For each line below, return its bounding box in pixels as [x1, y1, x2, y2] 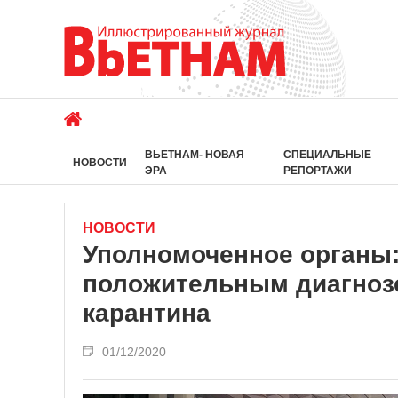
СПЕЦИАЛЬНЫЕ [283, 148, 371, 161]
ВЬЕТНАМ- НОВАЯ [145, 148, 244, 161]
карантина [83, 299, 211, 327]
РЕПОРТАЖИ [283, 164, 352, 177]
